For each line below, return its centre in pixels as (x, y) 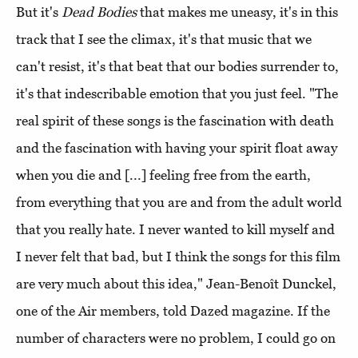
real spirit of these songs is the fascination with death (175, 121)
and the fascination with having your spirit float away (177, 148)
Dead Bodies (99, 12)
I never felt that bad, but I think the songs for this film (178, 257)
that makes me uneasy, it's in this (237, 12)
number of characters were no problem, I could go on (176, 338)
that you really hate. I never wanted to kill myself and (175, 230)
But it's (39, 12)
